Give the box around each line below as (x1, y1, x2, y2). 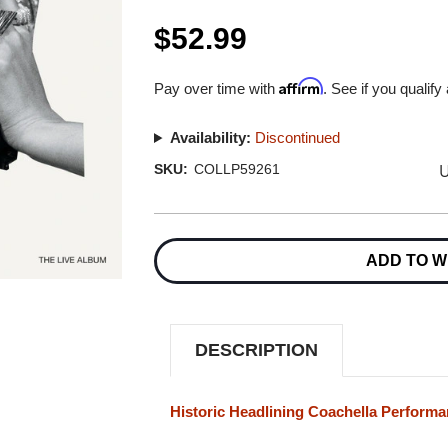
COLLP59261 (193, 161, 280, 177)
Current (154, 223, 197, 239)
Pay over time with (154, 80, 280, 97)
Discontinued (254, 129, 340, 146)
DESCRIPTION (195, 339, 319, 360)
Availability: (169, 129, 251, 146)
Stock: (154, 242, 193, 258)
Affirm (279, 77, 324, 95)
